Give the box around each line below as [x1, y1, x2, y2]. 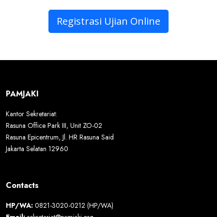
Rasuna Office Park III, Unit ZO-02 [6, 121, 102, 130]
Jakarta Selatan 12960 [6, 144, 68, 154]
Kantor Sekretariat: [6, 109, 57, 119]
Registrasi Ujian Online [57, 15, 160, 28]
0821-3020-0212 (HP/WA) [33, 201, 113, 210]
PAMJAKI [6, 88, 39, 99]
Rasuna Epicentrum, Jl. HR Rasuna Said [6, 132, 114, 142]
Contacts [6, 180, 39, 191]
